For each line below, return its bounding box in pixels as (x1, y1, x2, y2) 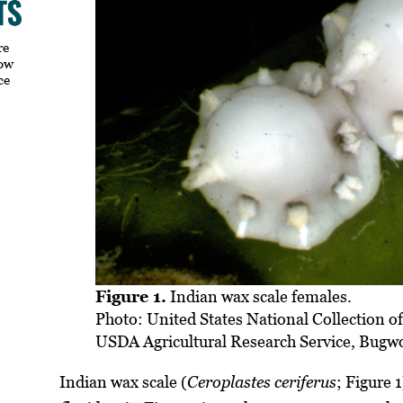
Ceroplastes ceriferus (187, 372, 337, 391)
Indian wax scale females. (166, 286, 353, 306)
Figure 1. (95, 286, 167, 306)
